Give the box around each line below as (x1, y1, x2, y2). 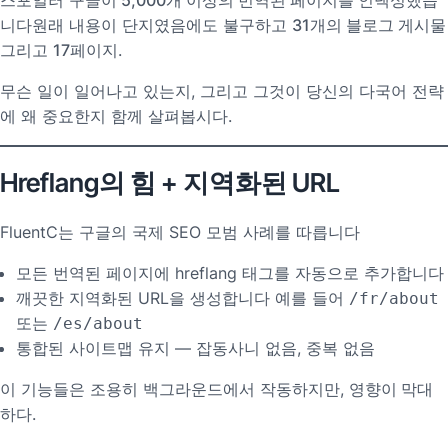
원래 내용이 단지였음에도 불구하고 (32, 14, 292, 35)
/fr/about (349, 288, 439, 308)
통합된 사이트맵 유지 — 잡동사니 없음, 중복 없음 (16, 337, 375, 358)
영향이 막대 (349, 378, 433, 399)
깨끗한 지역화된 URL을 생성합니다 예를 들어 (16, 287, 349, 308)
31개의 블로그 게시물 (292, 14, 446, 35)
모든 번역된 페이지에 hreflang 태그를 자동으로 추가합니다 (16, 262, 444, 283)
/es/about (53, 313, 143, 333)
